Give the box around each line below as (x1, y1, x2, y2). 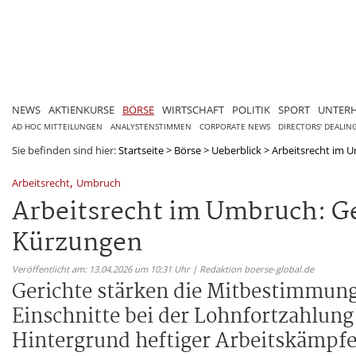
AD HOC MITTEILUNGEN (12, 121, 103, 132)
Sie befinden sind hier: (12, 142, 118, 157)
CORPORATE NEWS (199, 121, 270, 132)
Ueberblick (211, 142, 261, 157)
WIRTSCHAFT (162, 102, 224, 117)
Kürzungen (12, 222, 142, 264)
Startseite (118, 142, 164, 157)
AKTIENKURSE (48, 102, 114, 117)
